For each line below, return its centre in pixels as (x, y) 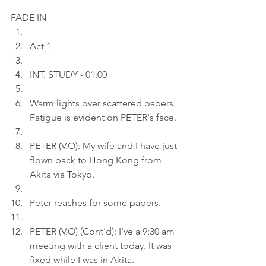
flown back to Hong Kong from (97, 160)
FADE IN (28, 18)
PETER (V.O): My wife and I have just (104, 146)
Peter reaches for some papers (94, 203)
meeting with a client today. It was (102, 246)
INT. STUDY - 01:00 (68, 75)
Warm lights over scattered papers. (104, 103)
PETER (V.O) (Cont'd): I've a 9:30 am (103, 231)
